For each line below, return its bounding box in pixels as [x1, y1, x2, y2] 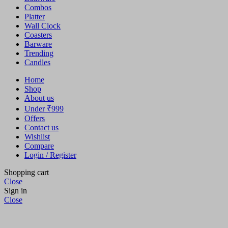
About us [24, 93, 54, 102]
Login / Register [24, 150, 76, 159]
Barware [24, 39, 52, 48]
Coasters [24, 30, 52, 39]
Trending [24, 48, 53, 58]
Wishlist [24, 132, 50, 141]
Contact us [24, 123, 59, 132]
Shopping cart [4, 167, 49, 177]
